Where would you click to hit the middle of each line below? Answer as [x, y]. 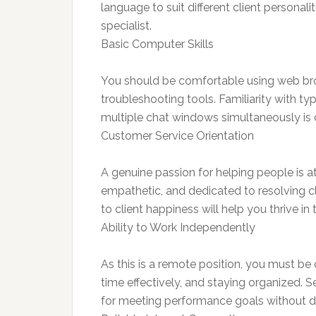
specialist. [126, 26]
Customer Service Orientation [177, 136]
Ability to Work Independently [178, 228]
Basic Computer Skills [157, 44]
